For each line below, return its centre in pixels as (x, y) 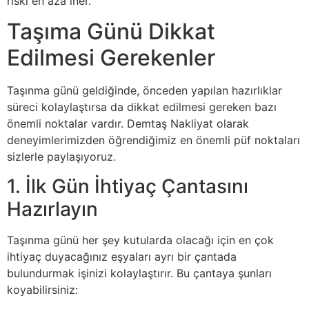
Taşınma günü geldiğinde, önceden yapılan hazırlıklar (144, 91)
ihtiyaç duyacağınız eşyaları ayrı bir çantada (122, 256)
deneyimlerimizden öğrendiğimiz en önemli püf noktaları (153, 140)
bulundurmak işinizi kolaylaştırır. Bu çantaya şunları (139, 273)
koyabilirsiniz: (42, 289)
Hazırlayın (52, 209)
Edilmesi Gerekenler (111, 58)
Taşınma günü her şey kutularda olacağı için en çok (140, 240)
